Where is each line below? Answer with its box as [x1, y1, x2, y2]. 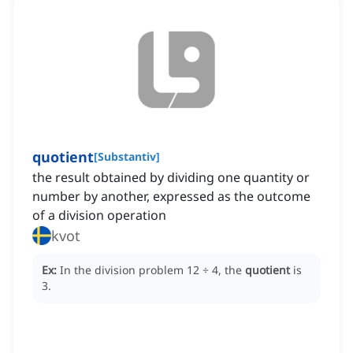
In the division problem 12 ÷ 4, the [60, 262, 245, 278]
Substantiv [98, 149, 156, 165]
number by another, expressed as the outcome [32, 188, 310, 206]
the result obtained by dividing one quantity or [32, 169, 310, 187]
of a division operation [32, 206, 166, 225]
